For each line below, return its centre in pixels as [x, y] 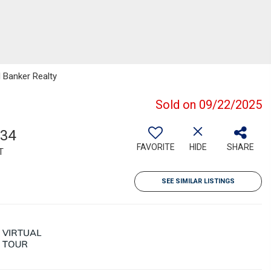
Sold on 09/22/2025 [209, 105]
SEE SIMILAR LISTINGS [198, 181]
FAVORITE [155, 147]
